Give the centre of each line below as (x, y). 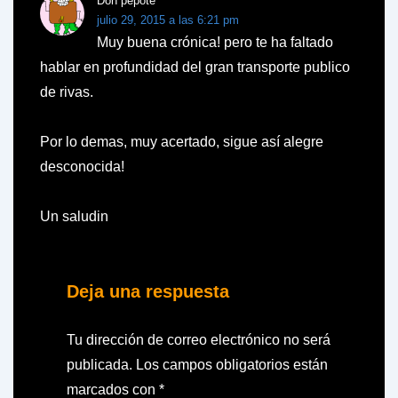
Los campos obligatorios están (232, 364)
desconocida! (82, 166)
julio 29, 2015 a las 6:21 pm (168, 20)
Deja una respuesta (148, 291)
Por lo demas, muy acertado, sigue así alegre (182, 141)
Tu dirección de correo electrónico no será (199, 339)
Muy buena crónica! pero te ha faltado (215, 42)
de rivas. (67, 92)
